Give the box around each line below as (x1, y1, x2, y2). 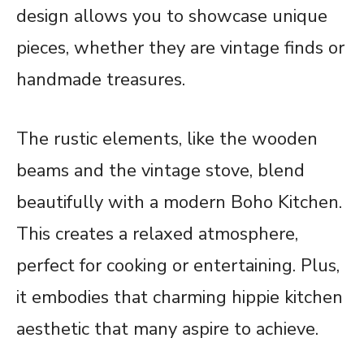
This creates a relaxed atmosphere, (16, 222, 298, 247)
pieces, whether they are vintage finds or (16, 36, 344, 61)
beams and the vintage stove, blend (16, 158, 305, 184)
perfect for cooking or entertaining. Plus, (16, 253, 340, 279)
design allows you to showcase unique (16, 4, 327, 29)
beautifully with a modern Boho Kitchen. (16, 190, 342, 215)
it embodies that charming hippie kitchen (16, 285, 343, 310)
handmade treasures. (16, 67, 185, 93)
